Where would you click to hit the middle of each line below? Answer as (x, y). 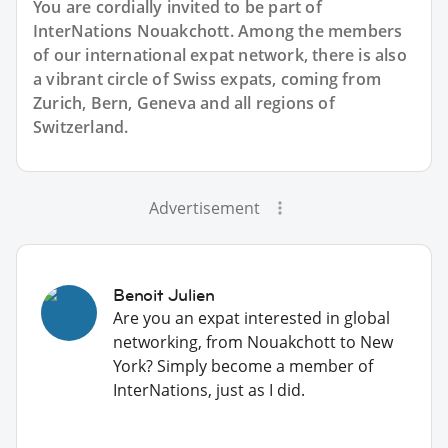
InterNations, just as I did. (209, 389)
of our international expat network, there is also (220, 54)
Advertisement (204, 207)
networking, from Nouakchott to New (253, 341)
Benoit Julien (164, 294)
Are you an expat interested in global (251, 317)
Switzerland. (81, 126)
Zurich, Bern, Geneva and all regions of (184, 102)
